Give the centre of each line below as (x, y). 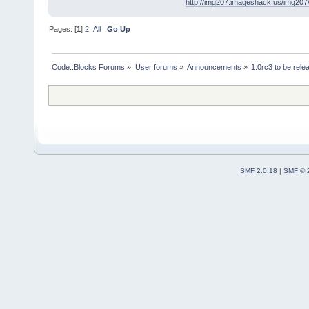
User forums (156, 67)
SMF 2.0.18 (258, 170)
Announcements (214, 67)
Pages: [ (63, 29)
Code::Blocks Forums (89, 67)
